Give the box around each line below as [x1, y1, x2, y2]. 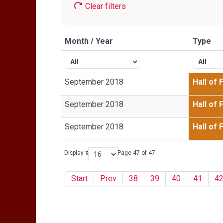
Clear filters [83, 1, 126, 11]
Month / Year [65, 36, 113, 46]
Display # [64, 149, 89, 156]
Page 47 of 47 [117, 149, 155, 156]
